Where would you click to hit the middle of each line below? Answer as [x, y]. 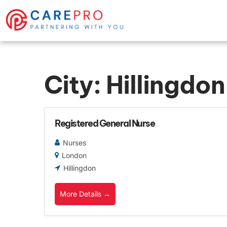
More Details [82, 194]
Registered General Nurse [105, 123]
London [74, 155]
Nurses [74, 142]
